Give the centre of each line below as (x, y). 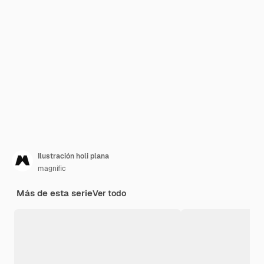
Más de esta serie (55, 193)
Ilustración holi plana (73, 156)
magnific (52, 169)
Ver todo (109, 193)
